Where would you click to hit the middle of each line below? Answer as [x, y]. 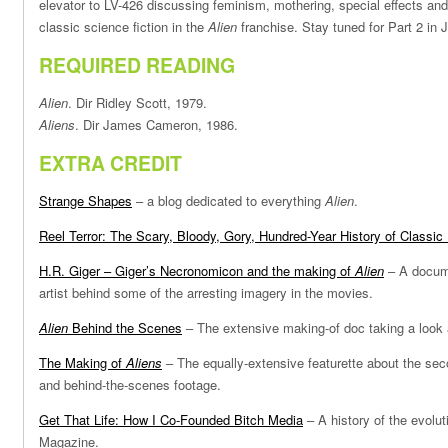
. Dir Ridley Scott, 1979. [137, 102]
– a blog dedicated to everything [228, 201]
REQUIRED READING [137, 64]
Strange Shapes [85, 201]
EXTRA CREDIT [110, 163]
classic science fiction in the [123, 26]
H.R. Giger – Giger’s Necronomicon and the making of [197, 271]
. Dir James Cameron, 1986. [156, 124]
